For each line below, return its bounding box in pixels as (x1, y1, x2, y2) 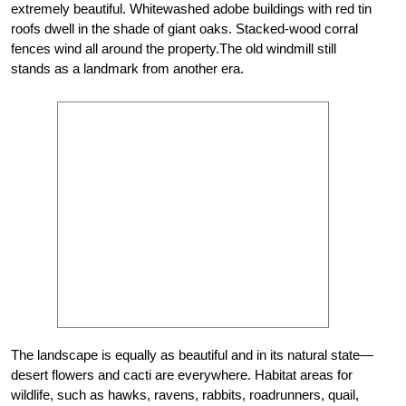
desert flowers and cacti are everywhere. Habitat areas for (11, 366, 353, 382)
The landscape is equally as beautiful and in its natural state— (11, 346, 373, 362)
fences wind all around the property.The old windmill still (11, 40, 336, 56)
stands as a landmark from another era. (11, 60, 244, 76)
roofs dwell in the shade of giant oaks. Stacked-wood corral (11, 20, 358, 36)
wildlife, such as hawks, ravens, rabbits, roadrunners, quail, (11, 386, 359, 402)
